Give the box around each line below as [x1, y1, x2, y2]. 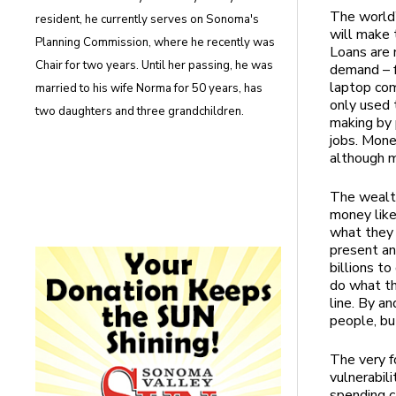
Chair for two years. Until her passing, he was [35, 57, 274, 74]
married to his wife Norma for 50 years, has [35, 80, 263, 97]
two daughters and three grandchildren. [35, 103, 245, 120]
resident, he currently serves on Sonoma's [35, 11, 260, 28]
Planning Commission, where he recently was [35, 34, 276, 51]
